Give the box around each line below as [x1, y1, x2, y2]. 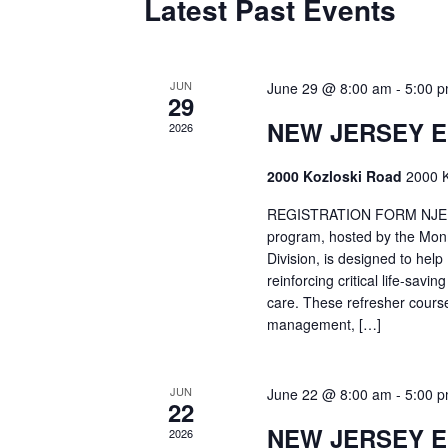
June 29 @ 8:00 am [266, 78, 392, 98]
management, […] [266, 314, 381, 334]
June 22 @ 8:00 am [266, 384, 392, 404]
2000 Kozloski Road [266, 166, 406, 186]
